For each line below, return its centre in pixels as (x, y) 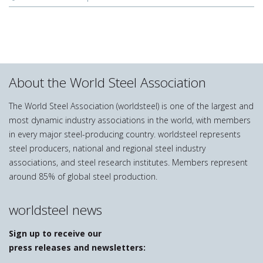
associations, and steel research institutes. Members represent (128, 162)
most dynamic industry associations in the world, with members (130, 120)
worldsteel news (55, 210)
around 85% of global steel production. (83, 176)
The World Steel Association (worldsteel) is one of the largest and (131, 106)
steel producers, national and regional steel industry (107, 148)
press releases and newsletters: (77, 247)
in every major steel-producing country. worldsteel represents (125, 134)
